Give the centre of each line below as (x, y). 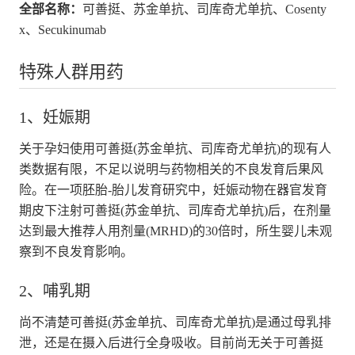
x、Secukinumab (62, 29)
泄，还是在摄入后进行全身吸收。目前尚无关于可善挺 (171, 342)
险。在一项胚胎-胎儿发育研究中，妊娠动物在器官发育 (173, 189)
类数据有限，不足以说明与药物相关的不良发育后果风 (171, 169)
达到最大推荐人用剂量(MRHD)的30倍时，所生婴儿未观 (175, 231)
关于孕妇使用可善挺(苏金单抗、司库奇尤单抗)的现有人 (175, 148)
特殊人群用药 (71, 71)
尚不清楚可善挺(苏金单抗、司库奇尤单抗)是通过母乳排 (175, 322)
